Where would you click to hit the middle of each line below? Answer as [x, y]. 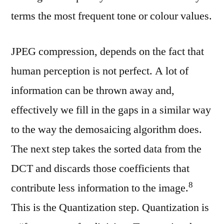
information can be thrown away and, [93, 90]
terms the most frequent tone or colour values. [111, 16]
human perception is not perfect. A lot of [100, 71]
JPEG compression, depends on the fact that [107, 51]
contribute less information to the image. [100, 188]
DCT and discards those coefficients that [100, 168]
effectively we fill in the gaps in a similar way [111, 110]
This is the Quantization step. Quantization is [110, 207]
